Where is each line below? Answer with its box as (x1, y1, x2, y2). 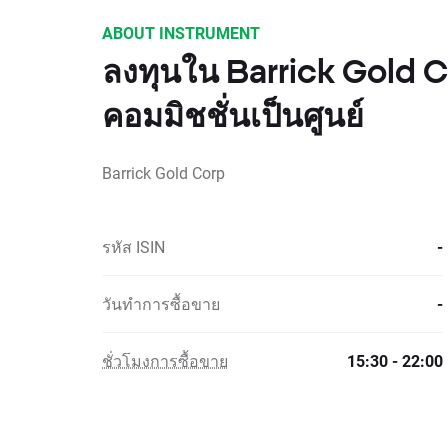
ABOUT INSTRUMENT (102, 22, 260, 43)
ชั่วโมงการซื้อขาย (102, 350, 228, 371)
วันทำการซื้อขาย (102, 293, 220, 314)
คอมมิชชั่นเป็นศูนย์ (102, 97, 364, 133)
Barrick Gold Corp (102, 162, 225, 183)
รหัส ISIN (102, 236, 165, 257)
